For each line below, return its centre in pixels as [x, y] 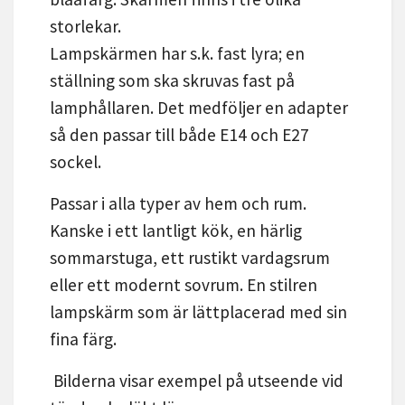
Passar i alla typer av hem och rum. [178, 204]
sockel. [75, 162]
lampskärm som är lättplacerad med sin [198, 312]
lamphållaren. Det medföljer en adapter [199, 108]
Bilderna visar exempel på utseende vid [197, 381]
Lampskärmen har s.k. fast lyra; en [177, 54]
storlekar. [85, 27]
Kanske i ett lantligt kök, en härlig [176, 231]
